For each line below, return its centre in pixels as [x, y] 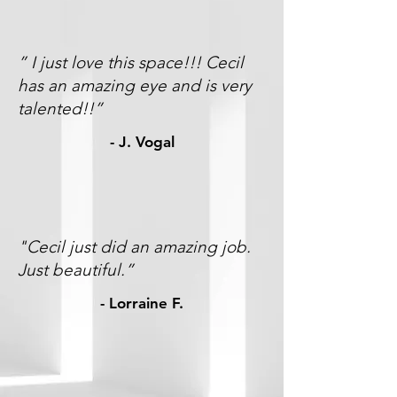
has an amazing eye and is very [135, 86]
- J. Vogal [142, 142]
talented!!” [60, 109]
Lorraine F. [146, 303]
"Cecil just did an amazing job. [134, 247]
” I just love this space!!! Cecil [131, 62]
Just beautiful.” [76, 270]
